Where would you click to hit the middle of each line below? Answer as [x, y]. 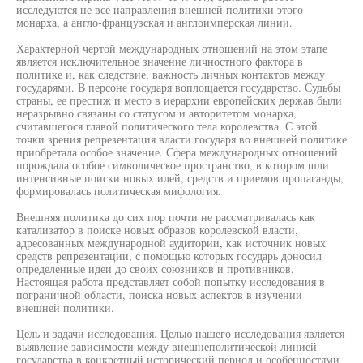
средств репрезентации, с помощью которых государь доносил [169, 256]
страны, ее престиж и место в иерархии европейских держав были [179, 100]
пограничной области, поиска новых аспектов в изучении [159, 295]
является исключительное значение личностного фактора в [160, 61]
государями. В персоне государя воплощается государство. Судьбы [178, 87]
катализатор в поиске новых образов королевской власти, [157, 230]
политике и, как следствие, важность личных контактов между [171, 74]
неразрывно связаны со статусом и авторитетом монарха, [156, 113]
